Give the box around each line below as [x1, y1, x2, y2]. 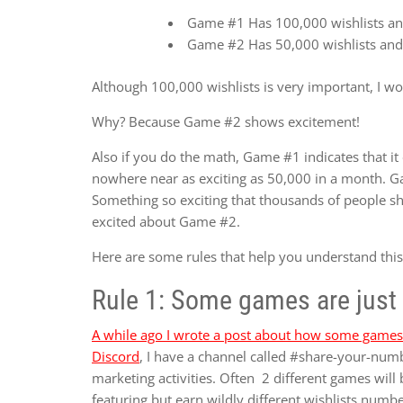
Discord [92, 346, 139, 365]
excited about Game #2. [92, 211, 240, 230]
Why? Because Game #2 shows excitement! [92, 112, 363, 130]
